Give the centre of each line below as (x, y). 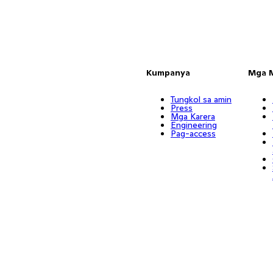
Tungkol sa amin (201, 99)
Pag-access (193, 133)
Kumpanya (168, 73)
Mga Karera (193, 116)
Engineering (193, 125)
